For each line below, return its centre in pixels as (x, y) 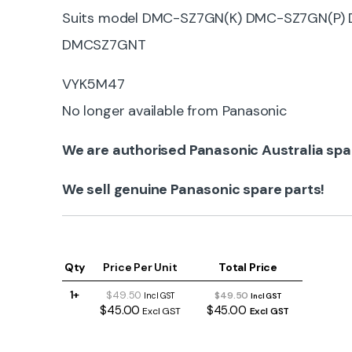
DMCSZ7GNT (104, 45)
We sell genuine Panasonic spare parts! (194, 190)
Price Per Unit (140, 268)
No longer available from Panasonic (174, 111)
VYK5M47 (93, 84)
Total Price (248, 268)
